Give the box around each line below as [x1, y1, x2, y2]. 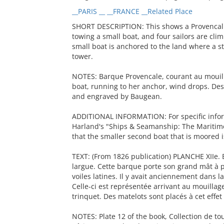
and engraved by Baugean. [71, 91, 162, 101]
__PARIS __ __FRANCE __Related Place [71, 6, 192, 16]
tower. [71, 51, 93, 61]
